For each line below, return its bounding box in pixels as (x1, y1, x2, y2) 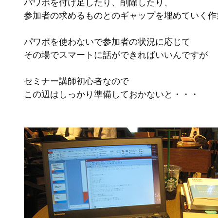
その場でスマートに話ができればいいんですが (24, 50, 208, 60)
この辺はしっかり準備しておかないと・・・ (24, 90, 199, 99)
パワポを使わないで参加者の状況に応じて (24, 37, 190, 47)
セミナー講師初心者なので (24, 76, 129, 86)
